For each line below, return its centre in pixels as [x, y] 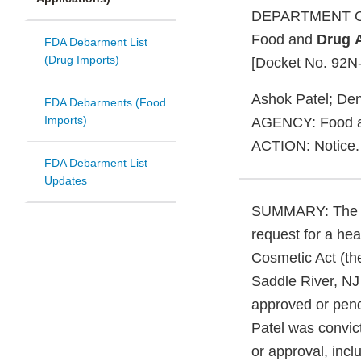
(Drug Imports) [82, 60]
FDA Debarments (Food [105, 103]
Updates [66, 181]
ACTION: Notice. [305, 146]
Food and [284, 40]
